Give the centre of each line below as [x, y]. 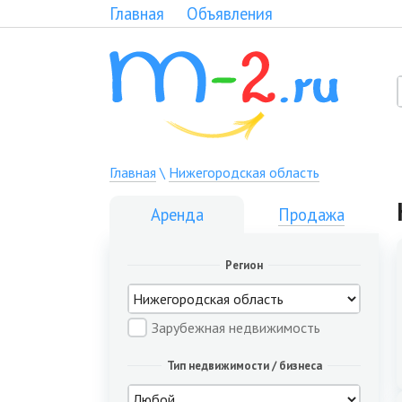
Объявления [230, 13]
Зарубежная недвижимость [236, 328]
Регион [244, 265]
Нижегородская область [244, 172]
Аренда [177, 214]
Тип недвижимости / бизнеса [244, 366]
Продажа [311, 214]
